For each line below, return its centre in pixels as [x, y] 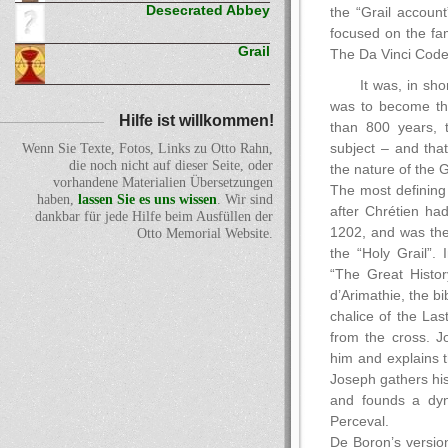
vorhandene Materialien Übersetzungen [163, 183]
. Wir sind [245, 200]
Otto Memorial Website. [205, 234]
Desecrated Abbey [208, 11]
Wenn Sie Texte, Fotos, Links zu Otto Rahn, [147, 149]
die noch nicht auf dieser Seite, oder [171, 166]
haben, [57, 200]
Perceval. [359, 421]
